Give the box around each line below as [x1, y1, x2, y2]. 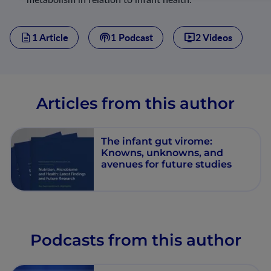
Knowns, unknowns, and [101, 146, 224, 158]
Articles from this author [36, 94, 235, 113]
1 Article [32, 30, 68, 44]
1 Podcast [111, 30, 153, 44]
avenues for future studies [101, 158, 232, 170]
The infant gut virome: [101, 135, 213, 147]
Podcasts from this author [30, 230, 241, 250]
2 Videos [195, 30, 232, 44]
